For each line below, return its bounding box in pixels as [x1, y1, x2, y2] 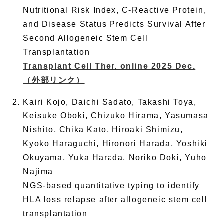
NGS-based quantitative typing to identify [23, 181, 200, 190]
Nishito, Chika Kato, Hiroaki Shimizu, [23, 125, 183, 134]
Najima [23, 167, 53, 176]
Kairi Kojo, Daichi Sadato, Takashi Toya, [23, 97, 197, 106]
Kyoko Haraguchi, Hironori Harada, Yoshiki [23, 139, 208, 148]
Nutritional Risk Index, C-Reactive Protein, [23, 5, 207, 14]
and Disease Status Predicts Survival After [23, 19, 206, 28]
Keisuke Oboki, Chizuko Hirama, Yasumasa [23, 111, 209, 120]
